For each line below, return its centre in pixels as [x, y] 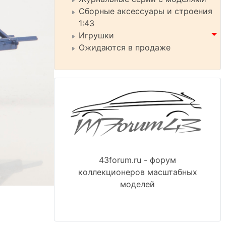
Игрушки [96, 35]
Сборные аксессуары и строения [146, 11]
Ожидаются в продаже [125, 47]
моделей [137, 184]
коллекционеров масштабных [137, 172]
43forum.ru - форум [137, 160]
